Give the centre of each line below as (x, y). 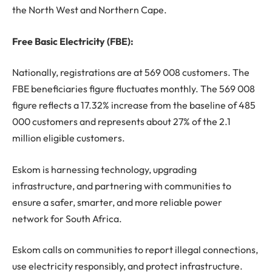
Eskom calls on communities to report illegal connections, (135, 250)
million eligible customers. (69, 138)
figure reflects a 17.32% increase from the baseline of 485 (134, 105)
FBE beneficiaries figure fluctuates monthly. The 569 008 (134, 89)
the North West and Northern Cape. (90, 10)
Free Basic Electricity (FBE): (73, 41)
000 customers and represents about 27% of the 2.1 (121, 122)
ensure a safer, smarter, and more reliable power (117, 202)
